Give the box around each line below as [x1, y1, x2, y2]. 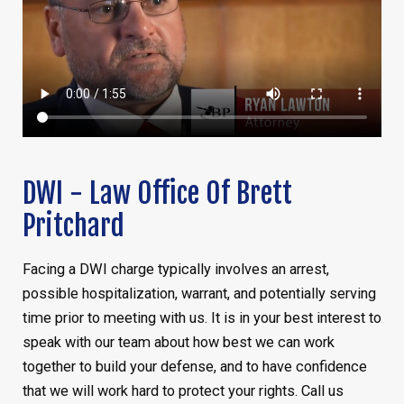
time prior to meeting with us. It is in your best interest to [22, 309, 381, 327]
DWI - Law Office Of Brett [22, 175, 292, 211]
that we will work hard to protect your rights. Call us [22, 382, 344, 400]
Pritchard [22, 207, 124, 243]
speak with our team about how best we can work [22, 334, 335, 352]
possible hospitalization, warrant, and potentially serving [22, 285, 376, 303]
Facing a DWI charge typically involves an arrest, [22, 261, 329, 279]
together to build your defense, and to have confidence [22, 358, 367, 376]
